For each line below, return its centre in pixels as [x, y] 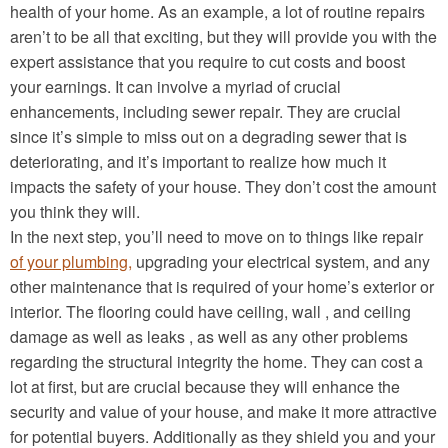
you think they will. [75, 211]
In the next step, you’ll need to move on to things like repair [216, 236]
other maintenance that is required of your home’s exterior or [222, 286]
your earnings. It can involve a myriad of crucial [175, 86]
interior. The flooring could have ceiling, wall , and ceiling [210, 311]
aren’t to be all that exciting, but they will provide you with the [223, 36]
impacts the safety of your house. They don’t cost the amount [223, 186]
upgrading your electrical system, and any [281, 261]
